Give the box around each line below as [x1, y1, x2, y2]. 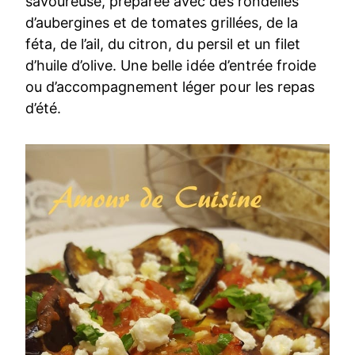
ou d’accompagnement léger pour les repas [25, 78, 315, 95]
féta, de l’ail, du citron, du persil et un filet [25, 35, 300, 52]
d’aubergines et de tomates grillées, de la [25, 13, 298, 31]
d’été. [25, 99, 62, 116]
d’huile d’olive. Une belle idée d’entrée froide [25, 56, 316, 74]
